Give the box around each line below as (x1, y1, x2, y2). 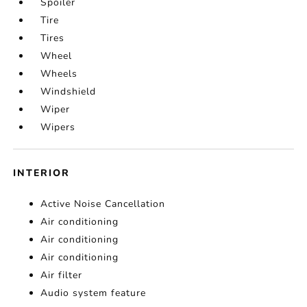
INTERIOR (13, 167, 71, 180)
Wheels (40, 67, 78, 80)
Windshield (40, 85, 97, 98)
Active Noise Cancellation (40, 197, 166, 210)
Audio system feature (40, 286, 147, 299)
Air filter (40, 269, 83, 282)
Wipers (40, 121, 76, 134)
